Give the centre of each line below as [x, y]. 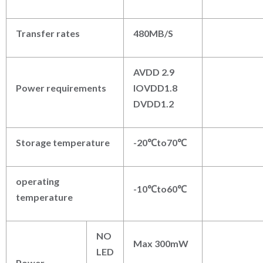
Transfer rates [48, 33]
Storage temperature [63, 143]
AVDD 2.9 [154, 72]
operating [38, 181]
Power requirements [61, 88]
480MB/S [153, 33]
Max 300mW [161, 244]
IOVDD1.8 [155, 88]
